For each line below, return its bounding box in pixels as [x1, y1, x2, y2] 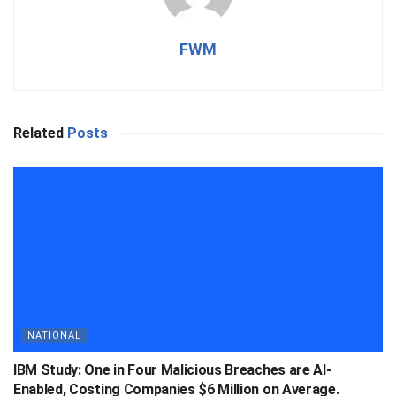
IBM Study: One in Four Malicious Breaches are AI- [13, 361, 331, 378]
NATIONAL [27, 329, 81, 341]
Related [13, 124, 64, 141]
